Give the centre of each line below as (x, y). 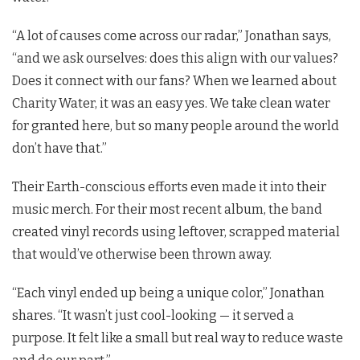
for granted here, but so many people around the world (176, 125)
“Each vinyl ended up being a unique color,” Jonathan (168, 292)
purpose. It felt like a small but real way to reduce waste (178, 337)
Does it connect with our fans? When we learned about (174, 80)
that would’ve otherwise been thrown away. (142, 254)
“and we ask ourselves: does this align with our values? (175, 58)
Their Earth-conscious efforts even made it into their (169, 186)
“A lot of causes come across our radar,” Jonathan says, (172, 35)
